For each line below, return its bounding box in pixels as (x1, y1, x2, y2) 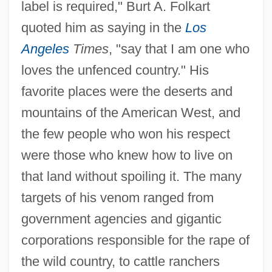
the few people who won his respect (21, 126, 230, 142)
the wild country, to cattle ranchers (21, 254, 220, 270)
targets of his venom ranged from (21, 190, 214, 206)
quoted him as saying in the (21, 20, 185, 36)
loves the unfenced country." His (21, 63, 209, 78)
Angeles (21, 41, 69, 57)
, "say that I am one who (108, 41, 250, 57)
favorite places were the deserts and (21, 84, 233, 100)
